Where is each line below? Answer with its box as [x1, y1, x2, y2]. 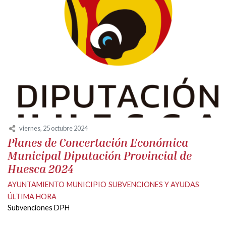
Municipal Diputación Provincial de [8, 149, 192, 163]
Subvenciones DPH [8, 203, 70, 212]
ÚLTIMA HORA [8, 192, 56, 201]
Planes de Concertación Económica [8, 136, 188, 150]
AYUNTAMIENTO [8, 180, 65, 189]
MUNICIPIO [67, 180, 106, 189]
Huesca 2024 [8, 162, 73, 176]
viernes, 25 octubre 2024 [19, 124, 88, 132]
